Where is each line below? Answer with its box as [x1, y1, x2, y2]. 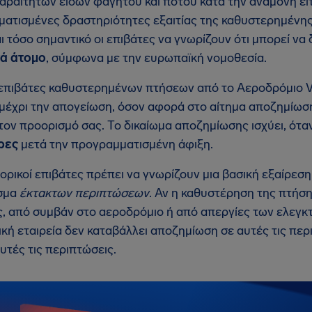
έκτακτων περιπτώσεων [19, 185, 149, 201]
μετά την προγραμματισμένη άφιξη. [18, 136, 213, 152]
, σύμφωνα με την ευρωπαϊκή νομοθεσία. [46, 50, 267, 65]
